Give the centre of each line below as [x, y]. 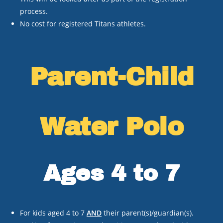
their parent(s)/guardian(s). [148, 213]
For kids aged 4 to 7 [53, 213]
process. [34, 11]
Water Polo [111, 127]
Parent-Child [111, 77]
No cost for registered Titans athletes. [83, 24]
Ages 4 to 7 [111, 173]
